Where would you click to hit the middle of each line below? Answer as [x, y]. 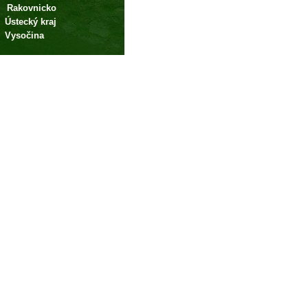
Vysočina [24, 35]
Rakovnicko [32, 8]
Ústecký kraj [31, 22]
